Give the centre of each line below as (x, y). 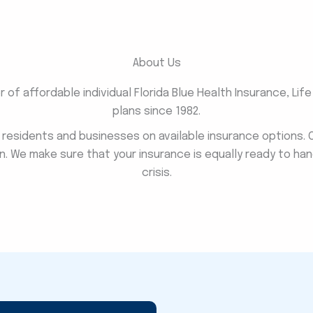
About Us (156, 64)
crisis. (156, 173)
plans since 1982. (156, 112)
